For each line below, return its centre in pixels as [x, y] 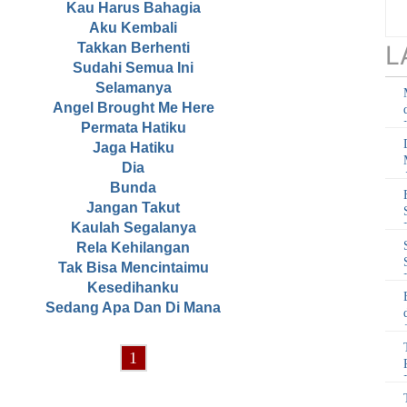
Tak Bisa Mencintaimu [133, 268]
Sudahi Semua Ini [133, 68]
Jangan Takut [133, 208]
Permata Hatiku [133, 128]
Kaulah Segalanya [133, 228]
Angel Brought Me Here [133, 108]
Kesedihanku [133, 288]
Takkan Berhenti [133, 48]
